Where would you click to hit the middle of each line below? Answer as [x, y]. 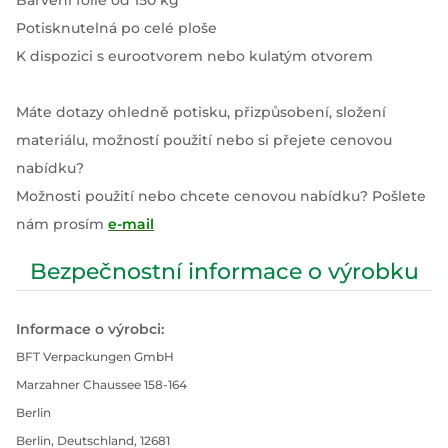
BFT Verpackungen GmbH [95, 356]
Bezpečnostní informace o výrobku [224, 271]
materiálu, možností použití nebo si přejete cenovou [204, 140]
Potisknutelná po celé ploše [116, 28]
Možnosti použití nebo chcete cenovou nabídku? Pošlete [221, 196]
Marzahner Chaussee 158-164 [101, 384]
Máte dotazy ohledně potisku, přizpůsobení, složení [201, 112]
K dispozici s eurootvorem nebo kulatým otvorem [194, 56]
